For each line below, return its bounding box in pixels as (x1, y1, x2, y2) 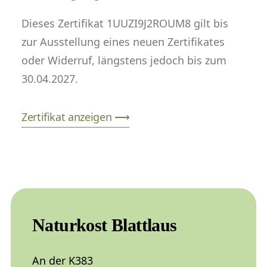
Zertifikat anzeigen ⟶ (21, 110, 130, 124)
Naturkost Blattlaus (32, 215, 177, 235)
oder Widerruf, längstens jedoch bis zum (21, 53, 226, 67)
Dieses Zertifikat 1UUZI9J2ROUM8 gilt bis (21, 16, 228, 30)
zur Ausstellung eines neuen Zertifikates (21, 35, 225, 49)
